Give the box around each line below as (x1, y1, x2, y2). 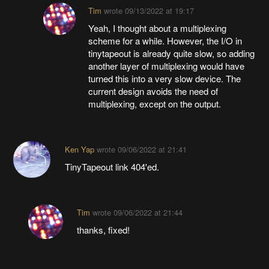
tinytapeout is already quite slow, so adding (88, 46, 255, 59)
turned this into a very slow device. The (88, 71, 241, 85)
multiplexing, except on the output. (88, 97, 222, 110)
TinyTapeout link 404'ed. (64, 160, 159, 173)
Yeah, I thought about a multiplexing (88, 21, 227, 34)
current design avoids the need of (88, 84, 219, 97)
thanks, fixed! (76, 223, 130, 236)
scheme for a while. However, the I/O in (88, 34, 243, 47)
